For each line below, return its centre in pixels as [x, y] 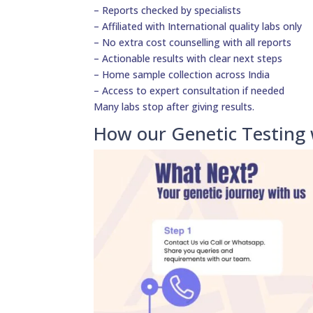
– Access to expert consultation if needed [189, 91]
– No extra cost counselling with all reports [193, 43]
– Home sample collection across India [182, 75]
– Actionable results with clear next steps [188, 59]
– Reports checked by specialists [168, 10]
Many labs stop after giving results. [174, 107]
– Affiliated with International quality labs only [198, 27]
